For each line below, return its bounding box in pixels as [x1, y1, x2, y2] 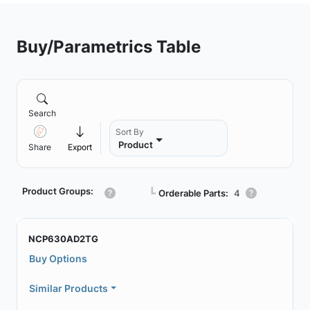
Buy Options [29, 253, 87, 264]
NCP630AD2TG [28, 233, 98, 244]
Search [28, 108, 56, 118]
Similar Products [29, 282, 108, 294]
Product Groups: [22, 185, 93, 197]
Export [68, 142, 92, 152]
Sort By [116, 127, 144, 137]
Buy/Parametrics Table [17, 36, 201, 57]
